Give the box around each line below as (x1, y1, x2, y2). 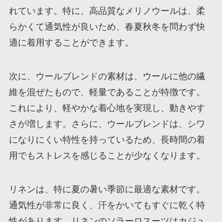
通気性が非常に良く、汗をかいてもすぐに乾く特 (8, 200, 205, 211)
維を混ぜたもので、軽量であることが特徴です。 (8, 87, 205, 98)
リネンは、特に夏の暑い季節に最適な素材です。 (8, 184, 205, 195)
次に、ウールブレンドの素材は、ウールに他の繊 (8, 71, 205, 82)
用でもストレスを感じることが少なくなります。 (8, 151, 205, 161)
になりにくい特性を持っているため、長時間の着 (8, 135, 205, 145)
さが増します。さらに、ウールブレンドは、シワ (8, 119, 205, 129)
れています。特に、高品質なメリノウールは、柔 (8, 6, 205, 16)
